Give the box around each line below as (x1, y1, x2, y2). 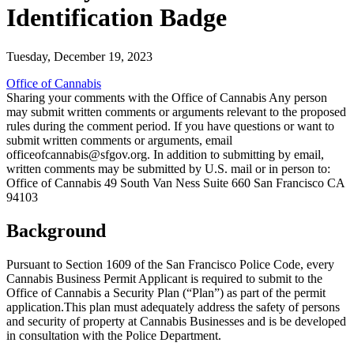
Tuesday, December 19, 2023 (6, 49, 153, 63)
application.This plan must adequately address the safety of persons (6, 299, 340, 314)
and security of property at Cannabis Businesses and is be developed (6, 314, 346, 328)
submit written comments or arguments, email (6, 133, 232, 147)
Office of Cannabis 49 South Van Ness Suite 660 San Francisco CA (6, 175, 345, 190)
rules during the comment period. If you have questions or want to (6, 119, 334, 133)
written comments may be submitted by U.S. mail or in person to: (6, 161, 330, 175)
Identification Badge (6, 3, 227, 32)
